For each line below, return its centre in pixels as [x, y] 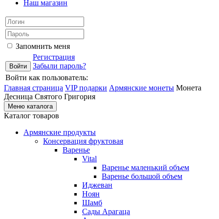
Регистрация [54, 57]
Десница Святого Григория [50, 97]
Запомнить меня [43, 46]
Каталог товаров [32, 116]
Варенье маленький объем [145, 167]
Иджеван [97, 185]
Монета [189, 88]
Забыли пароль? [59, 66]
